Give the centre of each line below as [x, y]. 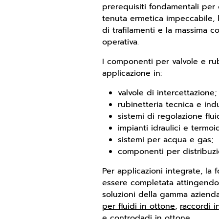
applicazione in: [132, 73]
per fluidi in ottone [139, 206]
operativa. [120, 42]
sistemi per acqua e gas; [165, 140]
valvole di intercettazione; [167, 93]
